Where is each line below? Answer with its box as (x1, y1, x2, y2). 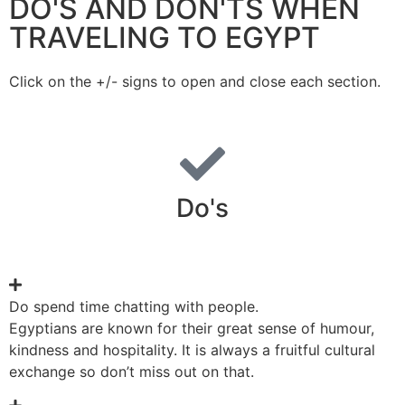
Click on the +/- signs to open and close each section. (9, 71, 381, 90)
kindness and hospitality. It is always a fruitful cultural (9, 340, 375, 359)
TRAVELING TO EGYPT (9, 19, 320, 55)
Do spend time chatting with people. (9, 297, 259, 316)
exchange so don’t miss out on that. (9, 362, 254, 381)
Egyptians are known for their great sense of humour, (9, 318, 374, 337)
